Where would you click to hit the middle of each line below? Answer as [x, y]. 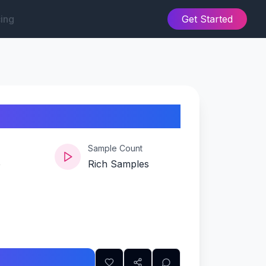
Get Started [207, 19]
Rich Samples [119, 164]
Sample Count [115, 148]
